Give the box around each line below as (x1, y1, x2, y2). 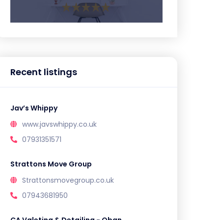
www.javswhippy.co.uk (22, 119, 97, 129)
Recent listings (10, 66, 77, 78)
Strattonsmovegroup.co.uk (22, 175, 114, 185)
